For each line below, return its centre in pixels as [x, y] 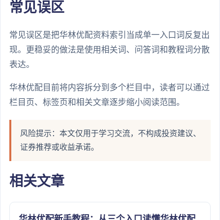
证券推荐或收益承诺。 [59, 147]
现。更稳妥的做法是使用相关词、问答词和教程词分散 [110, 50]
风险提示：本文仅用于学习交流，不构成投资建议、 [110, 134]
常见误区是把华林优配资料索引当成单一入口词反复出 [110, 35]
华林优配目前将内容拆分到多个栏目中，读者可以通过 [110, 88]
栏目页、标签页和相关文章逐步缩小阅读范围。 [97, 103]
